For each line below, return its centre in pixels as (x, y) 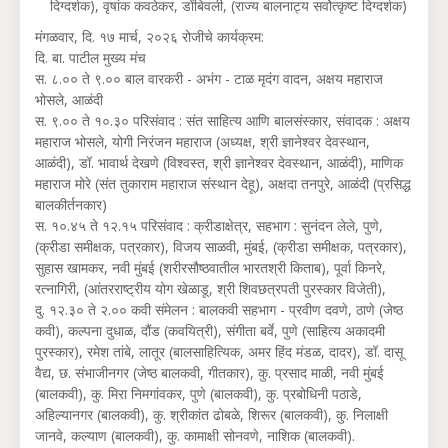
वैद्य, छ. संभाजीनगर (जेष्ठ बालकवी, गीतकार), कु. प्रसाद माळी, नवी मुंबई (209, 372)
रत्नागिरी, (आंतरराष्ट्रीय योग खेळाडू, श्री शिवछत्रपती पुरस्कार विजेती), (210, 288)
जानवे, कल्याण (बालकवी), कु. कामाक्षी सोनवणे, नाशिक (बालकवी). (195, 435)
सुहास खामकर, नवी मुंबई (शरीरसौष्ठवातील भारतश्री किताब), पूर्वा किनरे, (210, 267)
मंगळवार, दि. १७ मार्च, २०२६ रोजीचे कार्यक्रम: (149, 36)
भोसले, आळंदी (71, 99)
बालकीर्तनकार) (71, 204)
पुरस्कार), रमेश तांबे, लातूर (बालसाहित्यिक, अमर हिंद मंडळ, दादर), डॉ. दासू (219, 351)
